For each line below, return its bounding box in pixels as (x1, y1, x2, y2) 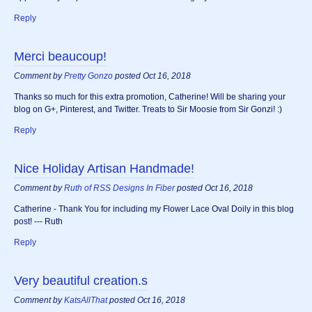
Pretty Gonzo (64, 71, 113, 81)
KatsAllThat (64, 295, 107, 306)
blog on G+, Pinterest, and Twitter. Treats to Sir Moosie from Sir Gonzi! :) (14, 104, 282, 115)
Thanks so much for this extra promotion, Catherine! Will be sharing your (14, 92, 286, 102)
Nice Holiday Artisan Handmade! (14, 162, 194, 176)
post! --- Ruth (14, 217, 63, 227)
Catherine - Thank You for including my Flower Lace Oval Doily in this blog (14, 204, 294, 214)
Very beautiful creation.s (14, 274, 148, 288)
